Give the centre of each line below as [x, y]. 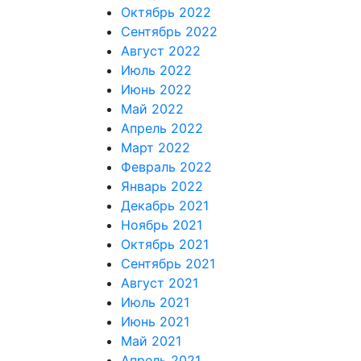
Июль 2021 [155, 302]
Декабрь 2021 [164, 205]
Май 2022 [152, 109]
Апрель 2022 [162, 128]
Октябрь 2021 [164, 244]
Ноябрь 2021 [161, 225]
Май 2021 [151, 341]
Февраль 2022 [166, 167]
